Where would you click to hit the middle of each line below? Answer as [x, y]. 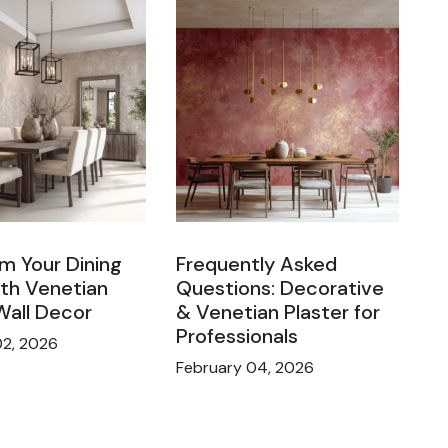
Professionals [236, 336]
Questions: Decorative [279, 288]
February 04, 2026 [244, 368]
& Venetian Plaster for [277, 312]
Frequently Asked [256, 264]
